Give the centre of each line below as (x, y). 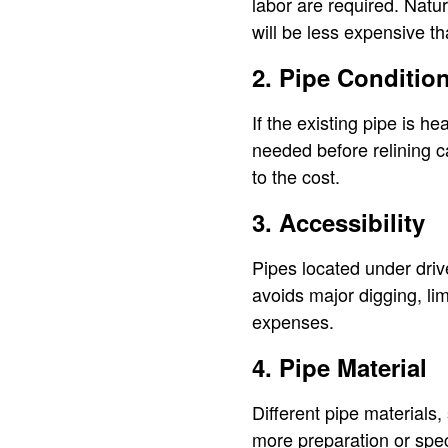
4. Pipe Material (339, 366)
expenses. (293, 320)
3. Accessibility (338, 221)
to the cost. (296, 175)
